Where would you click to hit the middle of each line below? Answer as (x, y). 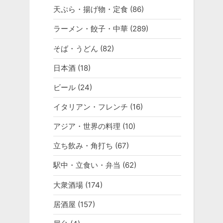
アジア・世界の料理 (87, 126)
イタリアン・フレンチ (90, 107)
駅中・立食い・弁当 (87, 165)
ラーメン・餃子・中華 (90, 29)
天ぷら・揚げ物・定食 (90, 9)
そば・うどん (75, 48)
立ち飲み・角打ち (83, 146)
